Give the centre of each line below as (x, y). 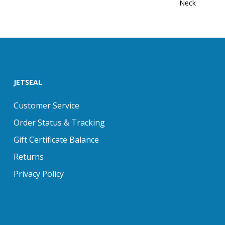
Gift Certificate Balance (56, 140)
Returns (29, 157)
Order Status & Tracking (59, 123)
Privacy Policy (39, 174)
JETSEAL (28, 82)
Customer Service (46, 105)
